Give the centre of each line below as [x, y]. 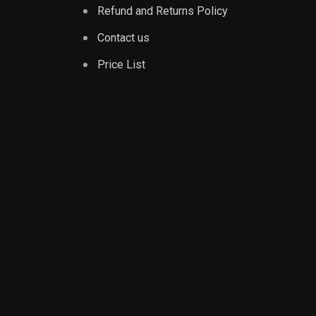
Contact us [123, 38]
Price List [121, 65]
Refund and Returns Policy [163, 11]
